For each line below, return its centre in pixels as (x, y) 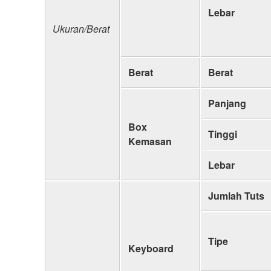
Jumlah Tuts (236, 195)
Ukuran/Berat (81, 28)
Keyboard (151, 248)
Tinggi (223, 134)
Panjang (227, 103)
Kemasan (150, 141)
